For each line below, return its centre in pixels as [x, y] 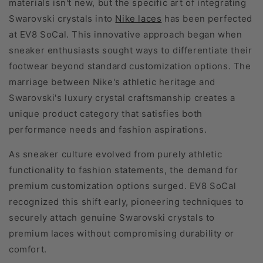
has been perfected [207, 18]
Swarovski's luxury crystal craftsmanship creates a [122, 97]
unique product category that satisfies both [106, 113]
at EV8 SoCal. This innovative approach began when [126, 34]
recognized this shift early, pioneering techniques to [127, 201]
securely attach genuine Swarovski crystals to [112, 217]
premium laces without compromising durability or [122, 233]
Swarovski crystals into [62, 18]
